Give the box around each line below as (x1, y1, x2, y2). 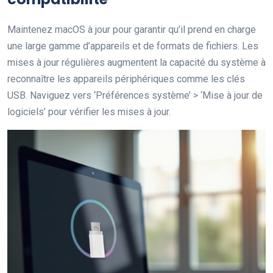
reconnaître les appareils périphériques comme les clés (7, 73, 245, 85)
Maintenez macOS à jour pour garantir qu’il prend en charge (7, 24, 256, 35)
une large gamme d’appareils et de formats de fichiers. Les (7, 40, 258, 52)
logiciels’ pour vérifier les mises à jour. (7, 106, 171, 118)
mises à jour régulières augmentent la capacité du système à (7, 57, 266, 68)
